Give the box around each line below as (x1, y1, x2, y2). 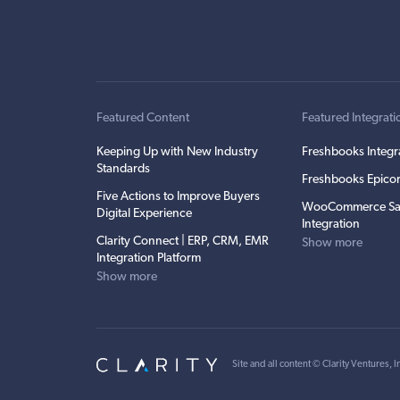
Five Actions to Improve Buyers (96, 190, 260, 204)
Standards (96, 162, 150, 176)
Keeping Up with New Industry (96, 146, 258, 159)
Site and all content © (232, 360, 322, 370)
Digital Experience (96, 207, 192, 221)
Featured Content (96, 112, 189, 125)
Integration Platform (96, 252, 201, 265)
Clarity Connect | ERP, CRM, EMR (96, 235, 269, 248)
